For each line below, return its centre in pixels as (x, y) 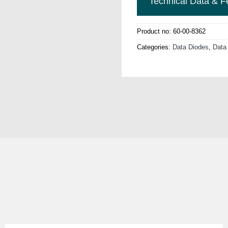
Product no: (155, 31)
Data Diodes (191, 47)
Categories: (155, 47)
